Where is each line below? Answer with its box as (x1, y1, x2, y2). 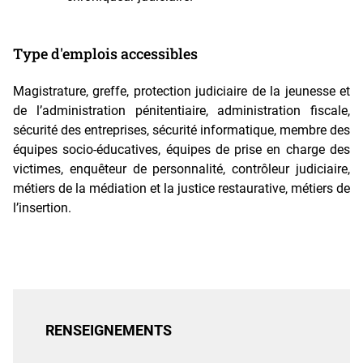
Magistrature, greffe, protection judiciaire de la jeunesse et (13, 83, 350, 100)
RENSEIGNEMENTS (45, 322, 172, 340)
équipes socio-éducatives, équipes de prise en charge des (13, 142, 350, 158)
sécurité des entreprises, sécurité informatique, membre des (13, 122, 350, 139)
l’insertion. (13, 200, 71, 216)
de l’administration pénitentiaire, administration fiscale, (13, 103, 350, 119)
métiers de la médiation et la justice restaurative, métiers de (13, 181, 350, 197)
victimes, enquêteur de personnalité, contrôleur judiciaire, (13, 161, 350, 177)
